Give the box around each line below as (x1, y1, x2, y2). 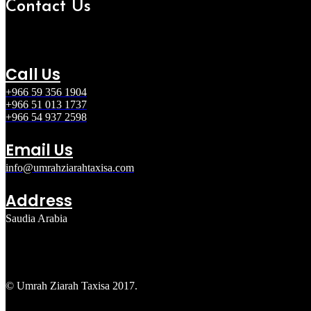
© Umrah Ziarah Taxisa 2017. (6, 279, 137, 292)
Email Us (6, 139, 73, 161)
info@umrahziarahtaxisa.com (6, 161, 134, 174)
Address (6, 190, 72, 212)
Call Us (6, 63, 60, 85)
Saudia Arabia (6, 212, 67, 224)
